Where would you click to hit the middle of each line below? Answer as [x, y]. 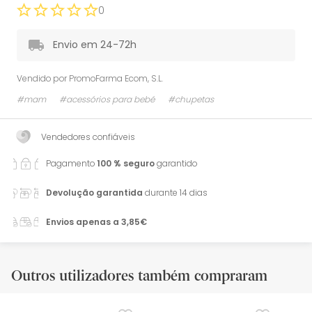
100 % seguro [126, 163]
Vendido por [43, 78]
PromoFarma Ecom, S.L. [116, 78]
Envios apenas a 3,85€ [96, 221]
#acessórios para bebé [107, 99]
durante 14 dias [175, 192]
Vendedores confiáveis [88, 136]
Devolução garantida [94, 192]
